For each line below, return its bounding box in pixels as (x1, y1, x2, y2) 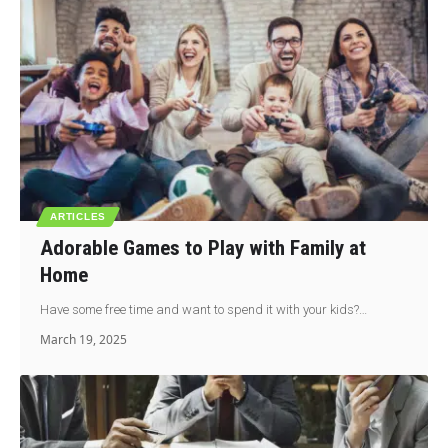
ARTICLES (50, 211, 106, 223)
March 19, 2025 (40, 331, 128, 349)
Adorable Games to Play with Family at (40, 236, 367, 261)
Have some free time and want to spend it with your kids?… (40, 302, 368, 318)
